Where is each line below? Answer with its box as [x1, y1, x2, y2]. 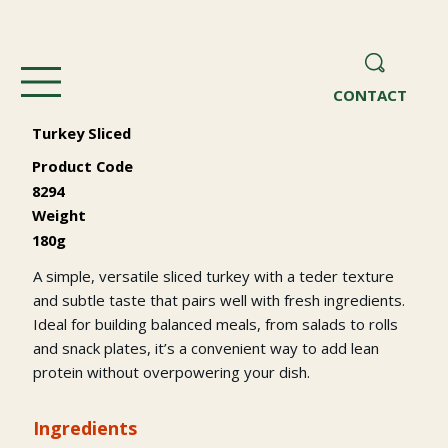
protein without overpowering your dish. [32, 361, 310, 382]
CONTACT [333, 84, 408, 105]
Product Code [32, 155, 134, 176]
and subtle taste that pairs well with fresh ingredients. [32, 289, 405, 310]
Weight [32, 205, 87, 226]
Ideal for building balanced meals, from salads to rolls [32, 313, 398, 334]
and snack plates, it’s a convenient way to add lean [32, 337, 379, 358]
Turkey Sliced [32, 123, 132, 144]
